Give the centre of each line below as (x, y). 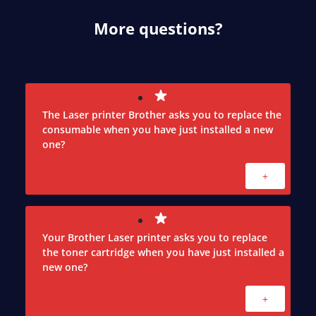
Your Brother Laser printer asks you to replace (155, 238)
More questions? (158, 28)
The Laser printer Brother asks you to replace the (162, 115)
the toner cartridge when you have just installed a (163, 253)
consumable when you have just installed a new (158, 130)
